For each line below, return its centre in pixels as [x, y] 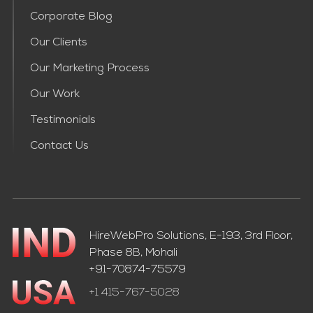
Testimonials [63, 121]
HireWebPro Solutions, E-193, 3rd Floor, [191, 236]
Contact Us [59, 147]
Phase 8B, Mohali [133, 253]
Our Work [54, 95]
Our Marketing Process [89, 70]
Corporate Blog [71, 18]
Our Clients [58, 44]
